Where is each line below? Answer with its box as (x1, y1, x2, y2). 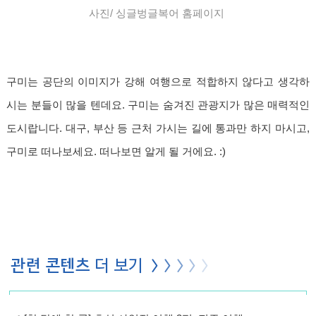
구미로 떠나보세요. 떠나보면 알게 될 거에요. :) (6, 145, 229, 157)
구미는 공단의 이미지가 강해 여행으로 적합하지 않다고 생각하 (6, 75, 310, 87)
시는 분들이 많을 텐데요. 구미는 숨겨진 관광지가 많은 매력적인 (6, 99, 310, 111)
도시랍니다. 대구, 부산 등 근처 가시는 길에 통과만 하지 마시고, (6, 122, 310, 134)
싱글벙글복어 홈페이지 (116, 7, 224, 19)
